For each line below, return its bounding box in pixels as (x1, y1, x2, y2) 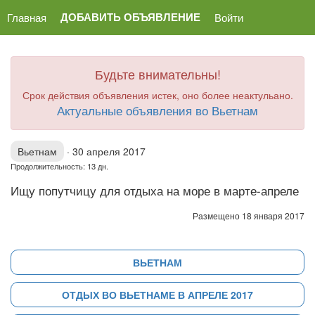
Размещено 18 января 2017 (193, 210, 304, 221)
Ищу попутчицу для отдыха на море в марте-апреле (11, 182, 299, 199)
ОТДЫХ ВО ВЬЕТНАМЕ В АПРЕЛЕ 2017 (62, 288, 253, 302)
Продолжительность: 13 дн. (11, 160, 108, 172)
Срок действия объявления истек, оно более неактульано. (22, 88, 293, 102)
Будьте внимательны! (94, 65, 221, 83)
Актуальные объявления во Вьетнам (57, 101, 258, 119)
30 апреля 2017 (72, 144, 146, 158)
